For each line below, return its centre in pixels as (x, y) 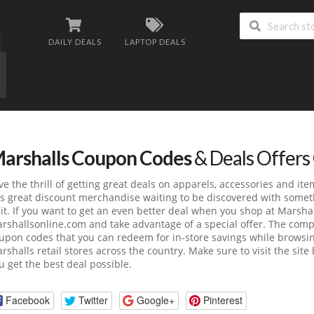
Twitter (93, 300)
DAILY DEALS (75, 42)
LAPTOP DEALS (155, 42)
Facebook (27, 300)
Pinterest (223, 300)
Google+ (155, 300)
